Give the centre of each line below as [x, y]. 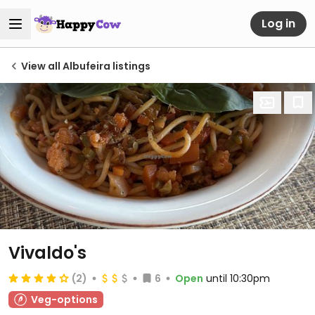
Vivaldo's [47, 253]
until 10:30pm [238, 278]
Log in [278, 23]
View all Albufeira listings [86, 66]
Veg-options [64, 300]
